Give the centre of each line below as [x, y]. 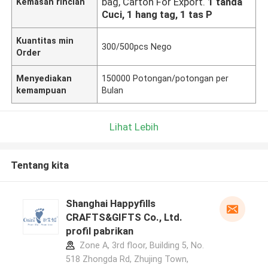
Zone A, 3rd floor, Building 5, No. [140, 246]
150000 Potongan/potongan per [165, 78]
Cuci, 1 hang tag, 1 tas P [157, 14]
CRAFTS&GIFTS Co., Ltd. [124, 217]
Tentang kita [39, 165]
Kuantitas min [45, 40]
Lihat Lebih [134, 127]
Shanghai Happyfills [110, 204]
